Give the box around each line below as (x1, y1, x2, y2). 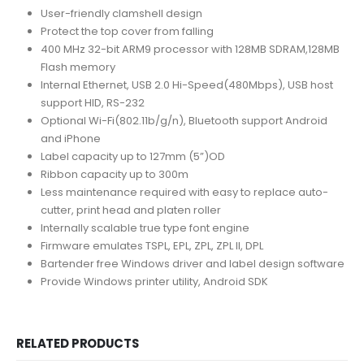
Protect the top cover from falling (40, 24, 214, 40)
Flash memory (40, 59, 115, 76)
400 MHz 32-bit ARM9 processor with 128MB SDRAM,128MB (40, 41, 340, 58)
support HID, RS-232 (40, 95, 145, 111)
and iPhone (40, 131, 101, 147)
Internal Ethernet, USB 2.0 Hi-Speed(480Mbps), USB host (40, 77, 333, 93)
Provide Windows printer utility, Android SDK (40, 274, 268, 290)
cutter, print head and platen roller (40, 202, 221, 219)
